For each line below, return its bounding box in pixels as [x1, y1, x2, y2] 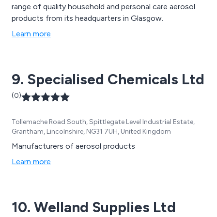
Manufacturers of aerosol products [12, 141, 135, 151]
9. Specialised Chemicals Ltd [12, 70, 204, 88]
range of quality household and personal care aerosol [12, 1, 195, 11]
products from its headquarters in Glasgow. [12, 13, 163, 23]
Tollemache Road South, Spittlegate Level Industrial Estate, [12, 117, 195, 126]
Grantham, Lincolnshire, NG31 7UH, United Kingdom [12, 127, 171, 136]
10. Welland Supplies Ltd [12, 198, 176, 216]
